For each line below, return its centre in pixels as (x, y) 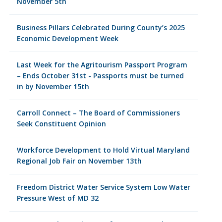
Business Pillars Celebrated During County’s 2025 (101, 28)
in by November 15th (53, 86)
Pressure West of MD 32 (57, 198)
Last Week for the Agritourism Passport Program (102, 65)
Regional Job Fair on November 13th (79, 161)
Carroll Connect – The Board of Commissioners (98, 113)
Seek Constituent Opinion (61, 124)
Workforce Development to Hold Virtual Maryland (103, 150)
